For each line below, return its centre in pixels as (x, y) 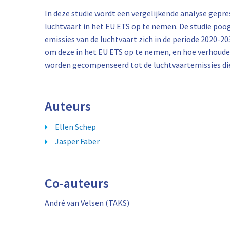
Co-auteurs (77, 183)
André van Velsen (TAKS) (87, 203)
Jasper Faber (77, 141)
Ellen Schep (75, 127)
